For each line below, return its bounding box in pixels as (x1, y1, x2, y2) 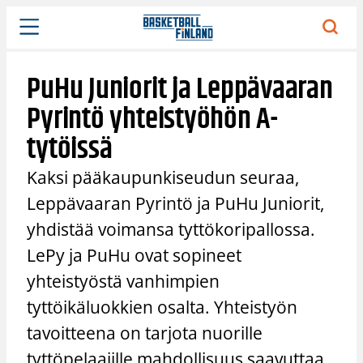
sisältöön (6, 24, 56, 41)
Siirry (6, 6, 35, 23)
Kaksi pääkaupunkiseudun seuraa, (27, 165, 300, 189)
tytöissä (27, 126, 113, 173)
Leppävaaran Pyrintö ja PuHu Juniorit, (27, 191, 325, 215)
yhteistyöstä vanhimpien (27, 269, 220, 293)
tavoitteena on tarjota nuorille (27, 321, 263, 344)
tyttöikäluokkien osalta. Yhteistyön (27, 295, 298, 318)
